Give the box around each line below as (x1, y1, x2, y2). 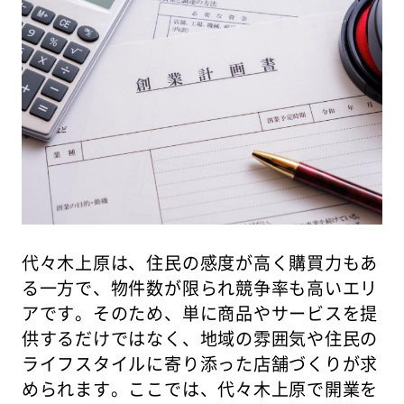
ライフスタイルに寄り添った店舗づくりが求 (21, 350, 379, 376)
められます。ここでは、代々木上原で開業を (21, 375, 379, 401)
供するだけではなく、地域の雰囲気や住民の (21, 325, 379, 351)
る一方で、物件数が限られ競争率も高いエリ (21, 274, 379, 300)
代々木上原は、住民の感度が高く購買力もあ (21, 249, 379, 275)
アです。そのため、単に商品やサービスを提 (21, 299, 379, 326)
